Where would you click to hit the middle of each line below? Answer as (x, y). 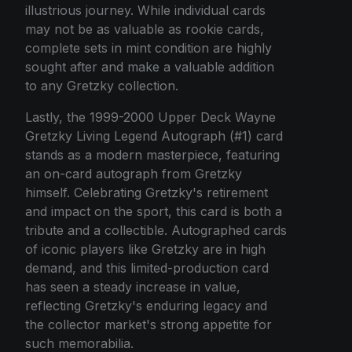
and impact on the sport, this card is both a (154, 212)
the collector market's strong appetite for (148, 325)
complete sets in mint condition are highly (148, 48)
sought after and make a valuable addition (150, 67)
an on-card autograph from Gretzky (134, 174)
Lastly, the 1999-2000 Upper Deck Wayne (150, 117)
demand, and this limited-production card (147, 268)
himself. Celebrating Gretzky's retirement (147, 193)
